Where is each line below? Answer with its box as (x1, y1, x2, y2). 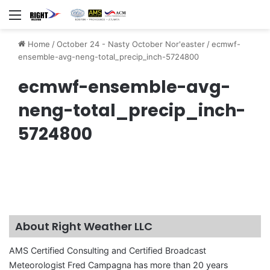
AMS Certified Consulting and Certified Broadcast (9, 245, 206, 256)
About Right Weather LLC (15, 219, 152, 234)
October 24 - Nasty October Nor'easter (57, 39, 205, 49)
